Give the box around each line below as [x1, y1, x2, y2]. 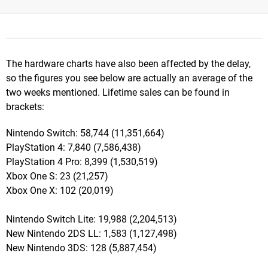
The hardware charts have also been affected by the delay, [6, 58, 251, 70]
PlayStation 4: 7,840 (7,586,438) [6, 142, 141, 154]
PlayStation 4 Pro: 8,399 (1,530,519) [6, 156, 158, 168]
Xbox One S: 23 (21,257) [6, 170, 108, 182]
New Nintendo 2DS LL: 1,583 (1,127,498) [6, 228, 177, 240]
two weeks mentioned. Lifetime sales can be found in [6, 87, 230, 99]
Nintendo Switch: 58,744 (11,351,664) [6, 127, 165, 139]
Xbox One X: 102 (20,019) [6, 185, 114, 197]
